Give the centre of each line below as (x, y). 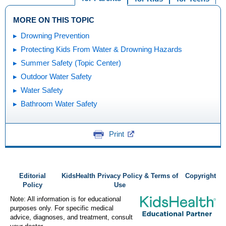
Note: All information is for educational (66, 199)
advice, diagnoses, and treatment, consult (71, 217)
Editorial (32, 176)
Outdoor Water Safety (56, 76)
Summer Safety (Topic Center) (71, 63)
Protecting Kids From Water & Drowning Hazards (101, 49)
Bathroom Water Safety (59, 103)
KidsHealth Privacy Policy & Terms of (120, 176)
